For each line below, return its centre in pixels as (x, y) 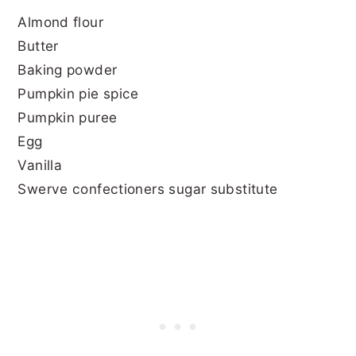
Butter (41, 45)
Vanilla (40, 164)
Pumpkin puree (68, 117)
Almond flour (60, 21)
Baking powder (68, 69)
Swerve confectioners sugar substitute (148, 188)
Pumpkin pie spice (78, 93)
